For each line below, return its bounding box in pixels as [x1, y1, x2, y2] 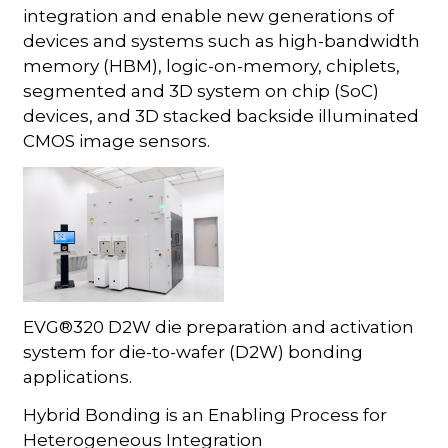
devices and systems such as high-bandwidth [23, 30, 421, 51]
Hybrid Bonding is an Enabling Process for [23, 404, 388, 425]
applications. [23, 366, 133, 387]
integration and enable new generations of [23, 5, 395, 26]
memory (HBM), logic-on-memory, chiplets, [23, 55, 401, 76]
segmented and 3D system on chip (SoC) [23, 80, 380, 101]
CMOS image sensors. [23, 130, 211, 151]
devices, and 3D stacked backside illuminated [23, 105, 420, 126]
